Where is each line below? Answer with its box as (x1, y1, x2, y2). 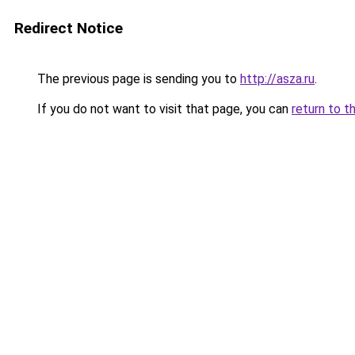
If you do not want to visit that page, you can (34, 101, 292, 116)
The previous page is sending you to (34, 71, 240, 86)
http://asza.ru (240, 71, 315, 86)
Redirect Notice (14, 19, 123, 37)
